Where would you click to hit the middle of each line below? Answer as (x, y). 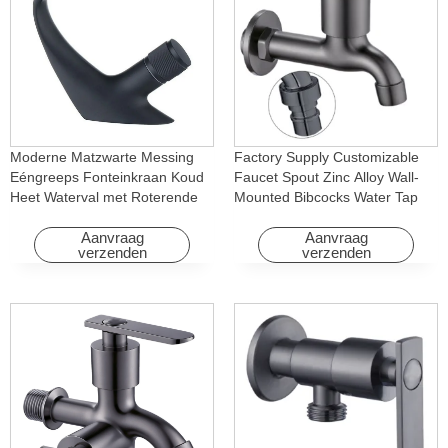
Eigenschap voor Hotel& (86, 217)
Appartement (51, 237)
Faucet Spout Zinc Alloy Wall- (326, 177)
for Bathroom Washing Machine (333, 217)
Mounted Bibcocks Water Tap (326, 197)
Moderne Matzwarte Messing (102, 157)
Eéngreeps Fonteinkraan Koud (107, 177)
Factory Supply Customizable (326, 157)
